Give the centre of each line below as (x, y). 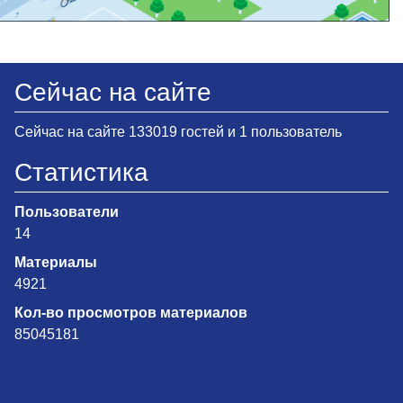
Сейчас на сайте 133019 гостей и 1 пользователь (178, 131)
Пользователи (67, 211)
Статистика (81, 172)
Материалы (56, 262)
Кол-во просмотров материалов (131, 312)
